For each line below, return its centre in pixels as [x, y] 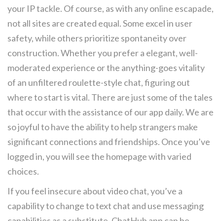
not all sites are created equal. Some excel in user [100, 23]
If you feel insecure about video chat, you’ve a [95, 191]
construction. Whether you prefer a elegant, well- [103, 53]
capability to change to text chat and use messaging [106, 206]
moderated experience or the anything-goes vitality [106, 68]
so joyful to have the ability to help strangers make [103, 127]
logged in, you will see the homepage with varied [99, 156]
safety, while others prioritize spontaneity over [97, 38]
